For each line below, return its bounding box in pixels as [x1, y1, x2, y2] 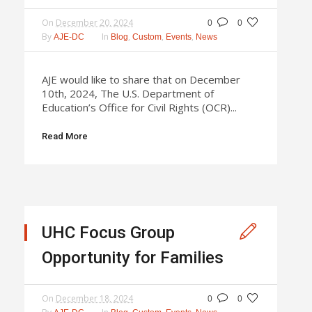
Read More [42, 130, 88, 141]
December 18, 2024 [56, 292, 133, 304]
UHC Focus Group [42, 222, 175, 242]
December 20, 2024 [56, 16, 133, 29]
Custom [132, 31, 162, 42]
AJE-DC [54, 31, 84, 42]
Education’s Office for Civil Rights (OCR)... [42, 100, 237, 114]
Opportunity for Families [42, 247, 224, 267]
